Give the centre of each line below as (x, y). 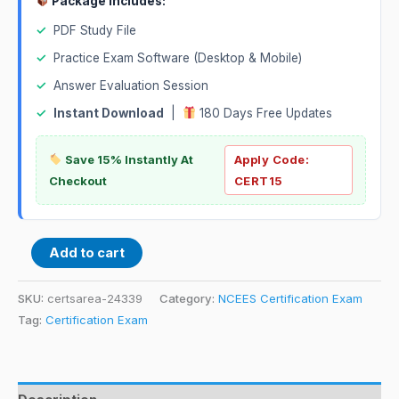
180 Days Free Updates (265, 113)
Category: (189, 298)
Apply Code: (272, 159)
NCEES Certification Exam (290, 298)
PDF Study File (95, 30)
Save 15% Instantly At (127, 159)
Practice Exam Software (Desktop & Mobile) (178, 57)
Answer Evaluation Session (131, 85)
